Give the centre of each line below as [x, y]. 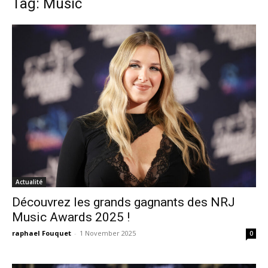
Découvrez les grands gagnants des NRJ [124, 202]
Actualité [29, 182]
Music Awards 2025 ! [71, 217]
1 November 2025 [108, 233]
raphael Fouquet [42, 233]
